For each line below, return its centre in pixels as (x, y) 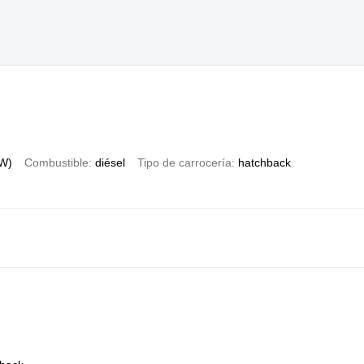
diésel (110, 162)
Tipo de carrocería (184, 162)
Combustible (56, 162)
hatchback (264, 162)
